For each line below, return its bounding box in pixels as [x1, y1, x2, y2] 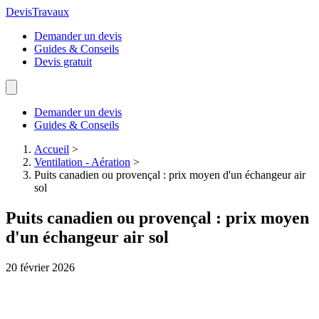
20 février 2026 [6, 261, 75, 273]
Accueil [34, 143, 69, 155]
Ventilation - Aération [34, 156, 130, 168]
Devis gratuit [34, 56, 92, 68]
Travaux [32, 6, 69, 18]
